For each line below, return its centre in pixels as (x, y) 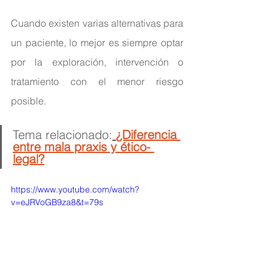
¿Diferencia (148, 134)
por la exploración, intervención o (97, 62)
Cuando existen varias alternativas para (97, 23)
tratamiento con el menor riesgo (97, 81)
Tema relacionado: (63, 134)
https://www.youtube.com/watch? (75, 189)
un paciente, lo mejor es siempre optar (97, 42)
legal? (29, 158)
